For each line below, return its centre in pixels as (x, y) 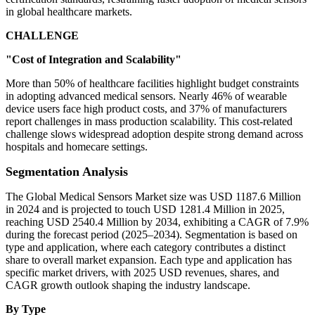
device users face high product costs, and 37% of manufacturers (146, 109)
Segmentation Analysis (67, 172)
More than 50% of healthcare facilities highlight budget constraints (152, 84)
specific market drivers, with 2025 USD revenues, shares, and (142, 273)
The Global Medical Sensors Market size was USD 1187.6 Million (153, 197)
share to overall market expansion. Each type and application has (149, 260)
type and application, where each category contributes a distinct (146, 247)
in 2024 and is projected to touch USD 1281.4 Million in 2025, (145, 210)
